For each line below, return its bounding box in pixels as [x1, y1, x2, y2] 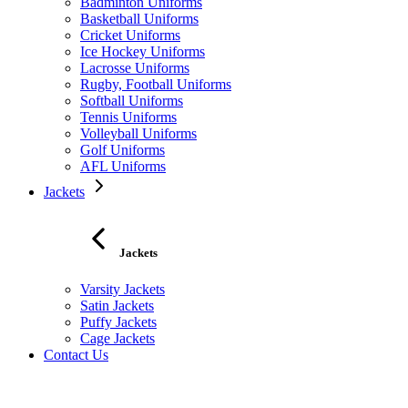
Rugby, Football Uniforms [80, 76, 231, 93]
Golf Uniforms [80, 142, 165, 158]
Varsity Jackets [80, 280, 165, 297]
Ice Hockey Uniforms [80, 44, 205, 60]
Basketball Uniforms [80, 11, 199, 27]
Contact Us [44, 346, 108, 362]
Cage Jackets [80, 330, 155, 346]
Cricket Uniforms [80, 27, 180, 44]
